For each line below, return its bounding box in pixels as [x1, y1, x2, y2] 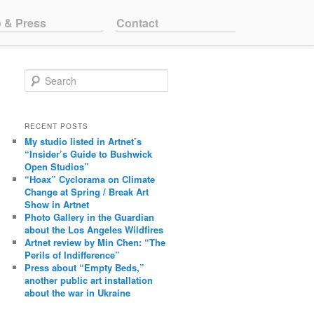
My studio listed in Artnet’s [25, 134, 142, 148]
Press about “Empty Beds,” [25, 260, 145, 274]
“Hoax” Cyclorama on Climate [25, 172, 156, 186]
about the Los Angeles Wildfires [25, 222, 164, 236]
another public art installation [25, 273, 153, 287]
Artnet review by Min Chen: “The [25, 235, 166, 249]
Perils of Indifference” [25, 247, 121, 261]
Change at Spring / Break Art [25, 184, 149, 198]
